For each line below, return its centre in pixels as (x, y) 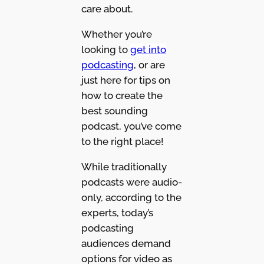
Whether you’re (116, 34)
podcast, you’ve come (131, 126)
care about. (107, 9)
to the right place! (122, 142)
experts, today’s (117, 212)
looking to (105, 50)
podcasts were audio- (131, 182)
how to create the (122, 96)
